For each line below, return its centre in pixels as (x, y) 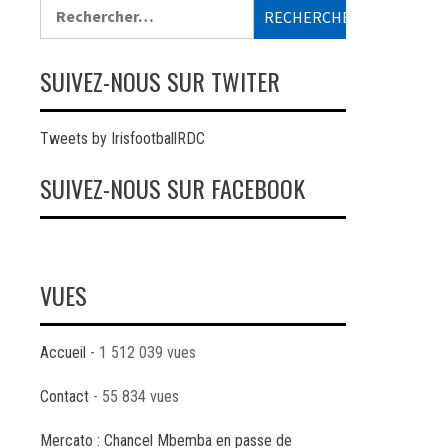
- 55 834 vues (134, 396)
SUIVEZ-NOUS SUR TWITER (160, 81)
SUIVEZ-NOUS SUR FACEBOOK (172, 188)
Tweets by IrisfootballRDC (122, 138)
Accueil (63, 352)
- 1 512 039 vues (141, 352)
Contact (64, 396)
